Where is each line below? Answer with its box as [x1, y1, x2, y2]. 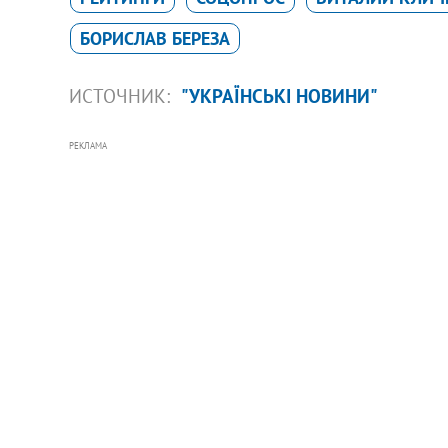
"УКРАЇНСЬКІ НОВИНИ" [180, 83, 378, 108]
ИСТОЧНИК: [68, 83, 175, 108]
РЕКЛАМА [68, 139, 107, 151]
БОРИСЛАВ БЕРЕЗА [79, 26, 230, 50]
